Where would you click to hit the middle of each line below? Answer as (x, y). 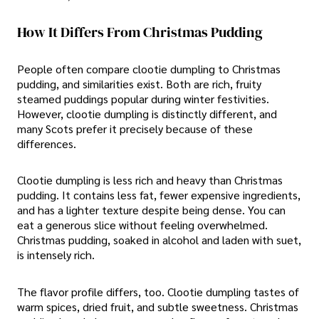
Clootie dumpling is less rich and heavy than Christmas (150, 180)
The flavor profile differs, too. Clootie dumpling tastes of (158, 291)
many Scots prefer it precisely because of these (135, 129)
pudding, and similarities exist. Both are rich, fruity (139, 84)
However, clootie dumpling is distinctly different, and (147, 114)
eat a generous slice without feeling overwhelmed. (142, 225)
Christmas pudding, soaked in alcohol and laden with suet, (159, 240)
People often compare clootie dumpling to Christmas (149, 69)
